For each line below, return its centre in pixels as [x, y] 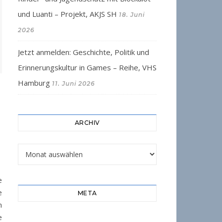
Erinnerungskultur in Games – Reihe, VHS [87, 67]
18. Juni [132, 15]
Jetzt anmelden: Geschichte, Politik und [83, 52]
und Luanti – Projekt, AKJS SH [67, 14]
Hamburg [34, 83]
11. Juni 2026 [74, 83]
